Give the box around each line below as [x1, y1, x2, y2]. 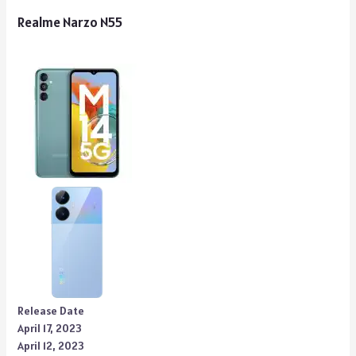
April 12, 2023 [17, 339, 84, 353]
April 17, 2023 [17, 321, 82, 335]
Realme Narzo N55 [17, 14, 122, 31]
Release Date [17, 304, 84, 318]
